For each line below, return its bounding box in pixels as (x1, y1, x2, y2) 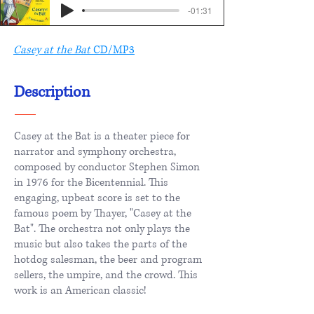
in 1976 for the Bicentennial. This (14, 175, 168, 190)
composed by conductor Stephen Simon (14, 159, 200, 175)
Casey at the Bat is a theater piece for (14, 128, 190, 144)
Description (14, 81, 90, 102)
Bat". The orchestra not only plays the (14, 221, 190, 236)
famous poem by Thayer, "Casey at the (14, 205, 191, 221)
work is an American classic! (14, 282, 146, 298)
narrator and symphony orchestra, (14, 144, 176, 159)
